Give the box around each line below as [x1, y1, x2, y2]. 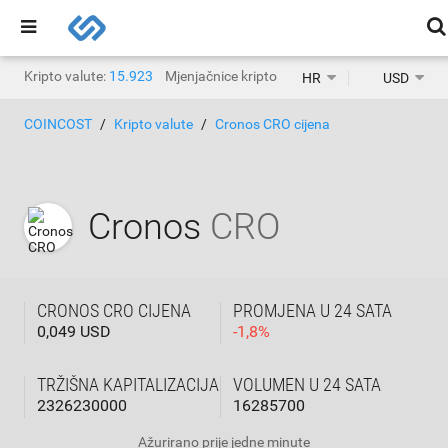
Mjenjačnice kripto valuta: [165, 68, 322, 84]
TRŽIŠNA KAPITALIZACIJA [37, 374, 219, 395]
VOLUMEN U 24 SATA [233, 374, 381, 395]
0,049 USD [37, 322, 111, 341]
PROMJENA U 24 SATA [233, 300, 392, 321]
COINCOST [24, 116, 92, 132]
